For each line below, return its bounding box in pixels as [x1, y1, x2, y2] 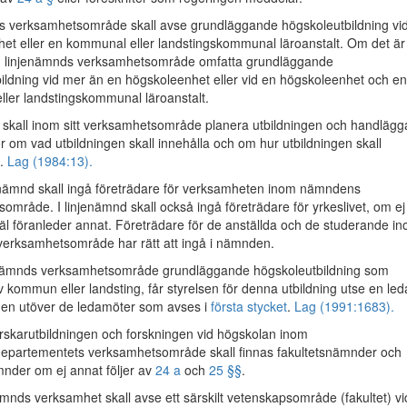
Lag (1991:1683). [294, 297, 394, 315]
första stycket [211, 297, 287, 315]
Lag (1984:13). [7, 152, 93, 170]
